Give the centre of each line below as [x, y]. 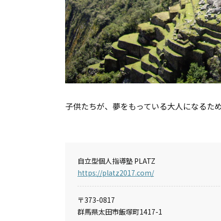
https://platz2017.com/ [116, 172]
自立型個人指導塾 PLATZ [116, 161]
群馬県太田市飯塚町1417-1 [120, 211]
